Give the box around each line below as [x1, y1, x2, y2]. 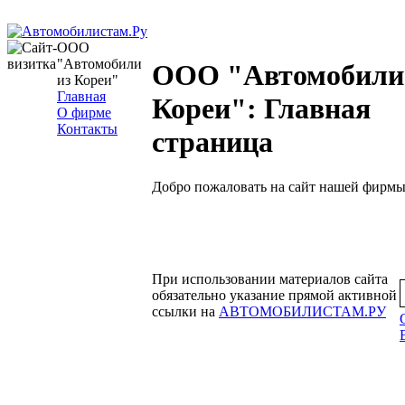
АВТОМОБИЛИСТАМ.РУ [219, 304, 386, 319]
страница [152, 126, 273, 159]
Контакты [57, 121, 118, 137]
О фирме [57, 105, 111, 120]
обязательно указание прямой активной [152, 287, 397, 303]
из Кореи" [57, 72, 118, 88]
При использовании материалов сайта [152, 271, 388, 287]
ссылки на [152, 304, 219, 319]
